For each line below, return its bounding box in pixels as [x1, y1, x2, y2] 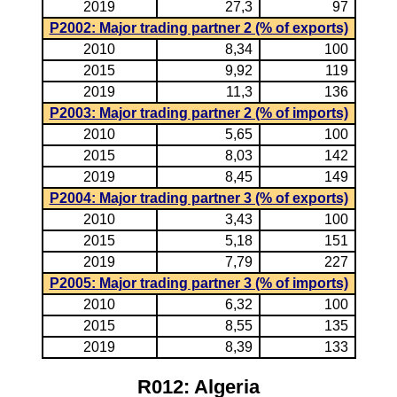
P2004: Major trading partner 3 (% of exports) [49, 191, 348, 206]
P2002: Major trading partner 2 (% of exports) [49, 20, 348, 35]
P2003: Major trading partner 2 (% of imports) [49, 105, 348, 121]
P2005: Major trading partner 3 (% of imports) [49, 276, 348, 291]
